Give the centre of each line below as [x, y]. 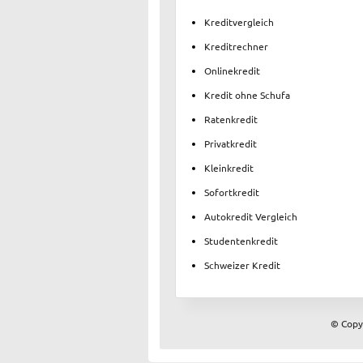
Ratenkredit [231, 119]
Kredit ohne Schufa [247, 94]
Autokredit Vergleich [251, 216]
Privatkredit [231, 143]
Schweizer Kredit [242, 265]
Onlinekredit [232, 70]
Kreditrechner [236, 46]
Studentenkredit [241, 240]
